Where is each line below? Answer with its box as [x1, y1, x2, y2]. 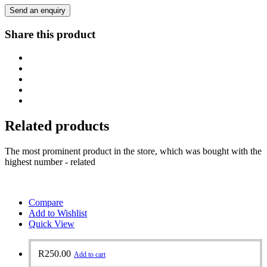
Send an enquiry [10, 6, 66, 15]
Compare [29, 197, 63, 207]
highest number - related [5, 156, 95, 167]
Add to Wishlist [29, 207, 87, 218]
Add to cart [74, 250, 105, 259]
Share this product [5, 28, 95, 41]
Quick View [29, 218, 74, 229]
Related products [5, 117, 109, 133]
